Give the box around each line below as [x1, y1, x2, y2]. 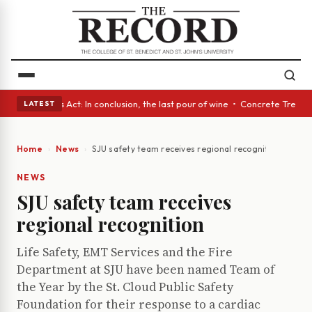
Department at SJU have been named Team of [17, 261, 275, 279]
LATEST [24, 98, 55, 108]
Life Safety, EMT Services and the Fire [17, 244, 233, 261]
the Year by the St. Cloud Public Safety [17, 279, 233, 296]
